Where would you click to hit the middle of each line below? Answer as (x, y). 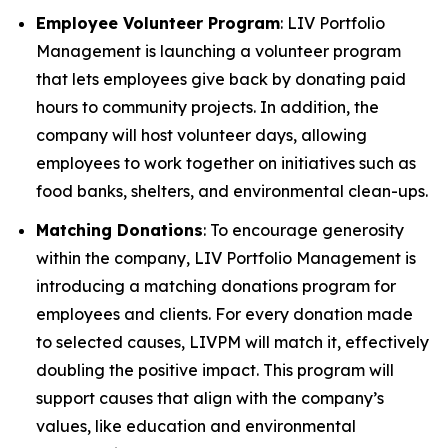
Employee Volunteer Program (158, 23)
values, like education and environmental (196, 426)
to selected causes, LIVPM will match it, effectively (232, 342)
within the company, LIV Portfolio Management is (226, 258)
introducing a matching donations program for (216, 286)
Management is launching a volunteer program (218, 51)
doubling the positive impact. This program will (215, 370)
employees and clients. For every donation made (224, 314)
